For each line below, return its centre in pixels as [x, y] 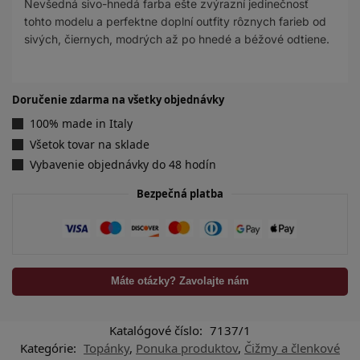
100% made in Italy [81, 123]
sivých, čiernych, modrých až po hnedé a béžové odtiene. [177, 39]
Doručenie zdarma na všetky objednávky [118, 99]
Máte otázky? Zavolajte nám [180, 281]
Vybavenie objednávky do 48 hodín [123, 165]
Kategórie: [50, 348]
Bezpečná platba [180, 194]
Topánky [106, 348]
